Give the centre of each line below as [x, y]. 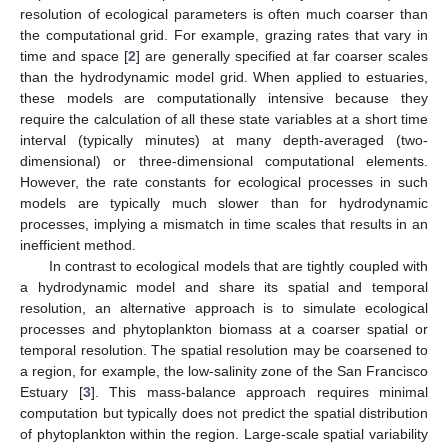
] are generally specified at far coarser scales [282, 55]
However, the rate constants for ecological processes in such [224, 181]
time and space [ [74, 55]
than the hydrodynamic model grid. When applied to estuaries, [224, 76]
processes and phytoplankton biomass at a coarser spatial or [224, 328]
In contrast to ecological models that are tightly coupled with [238, 265]
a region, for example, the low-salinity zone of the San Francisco [224, 370]
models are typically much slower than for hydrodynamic [224, 202]
